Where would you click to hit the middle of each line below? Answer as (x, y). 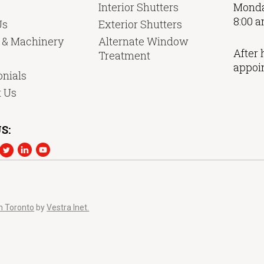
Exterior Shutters (140, 24)
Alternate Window (143, 41)
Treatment (124, 55)
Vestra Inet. (68, 207)
